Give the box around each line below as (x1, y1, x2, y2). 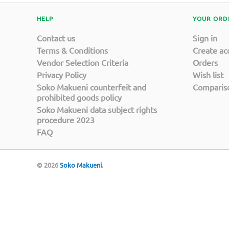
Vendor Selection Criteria (37, 57, 128, 67)
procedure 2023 (37, 114, 95, 125)
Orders (193, 57, 218, 67)
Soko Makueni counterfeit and (37, 81, 146, 92)
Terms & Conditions (37, 44, 108, 55)
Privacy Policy (37, 69, 86, 80)
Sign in (193, 32, 217, 43)
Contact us (37, 32, 75, 43)
